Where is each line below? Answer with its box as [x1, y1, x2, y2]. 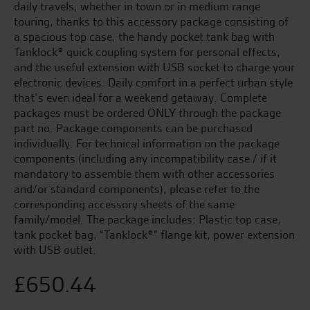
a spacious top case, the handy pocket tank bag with [14, 29, 275, 44]
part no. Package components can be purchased [14, 120, 253, 136]
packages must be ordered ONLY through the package [14, 105, 281, 120]
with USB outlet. [14, 242, 96, 257]
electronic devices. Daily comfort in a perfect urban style [14, 75, 293, 90]
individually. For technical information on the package [14, 136, 280, 151]
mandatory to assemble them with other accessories [14, 166, 275, 181]
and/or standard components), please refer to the [14, 181, 259, 197]
